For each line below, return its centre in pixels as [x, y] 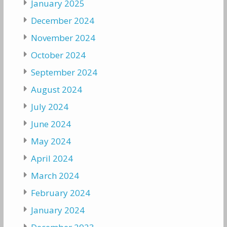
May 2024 [51, 141]
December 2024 [62, 21]
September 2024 [64, 72]
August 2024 [56, 90]
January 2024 [58, 210]
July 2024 [49, 107]
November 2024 [63, 38]
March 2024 [55, 176]
